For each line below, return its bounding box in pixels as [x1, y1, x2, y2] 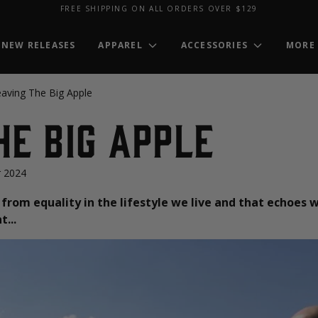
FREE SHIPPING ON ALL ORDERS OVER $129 [60, 3, 258, 13]
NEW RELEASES [1, 39, 76, 51]
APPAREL [98, 39, 143, 51]
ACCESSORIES [180, 39, 248, 51]
